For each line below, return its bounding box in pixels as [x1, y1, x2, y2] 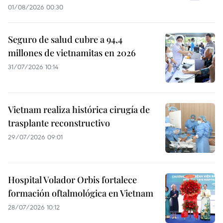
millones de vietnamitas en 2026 [8, 46, 136, 59]
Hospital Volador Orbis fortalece [8, 173, 137, 186]
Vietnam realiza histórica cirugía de [8, 103, 150, 115]
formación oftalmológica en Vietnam [8, 187, 153, 199]
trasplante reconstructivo [8, 116, 110, 129]
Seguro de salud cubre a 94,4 [8, 33, 122, 45]
